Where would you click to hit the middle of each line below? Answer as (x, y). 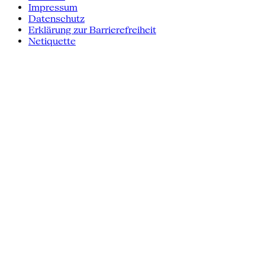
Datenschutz (56, 19)
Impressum (53, 8)
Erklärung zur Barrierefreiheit (92, 30)
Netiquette (52, 41)
